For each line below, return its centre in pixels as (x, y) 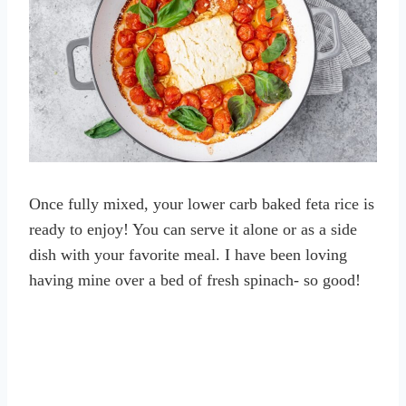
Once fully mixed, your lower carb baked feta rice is (202, 204)
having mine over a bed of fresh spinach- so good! (195, 280)
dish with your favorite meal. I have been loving (188, 255)
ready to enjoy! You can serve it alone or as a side (193, 230)
